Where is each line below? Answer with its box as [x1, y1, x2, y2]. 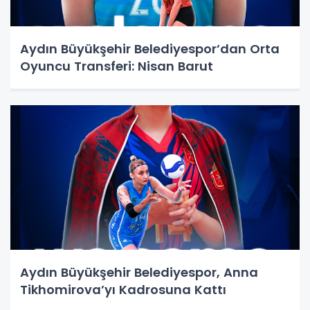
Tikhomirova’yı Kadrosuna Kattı [20, 280, 226, 298]
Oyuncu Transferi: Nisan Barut [20, 57, 213, 75]
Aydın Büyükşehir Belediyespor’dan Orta [20, 39, 280, 57]
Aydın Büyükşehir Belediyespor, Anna [20, 263, 258, 281]
